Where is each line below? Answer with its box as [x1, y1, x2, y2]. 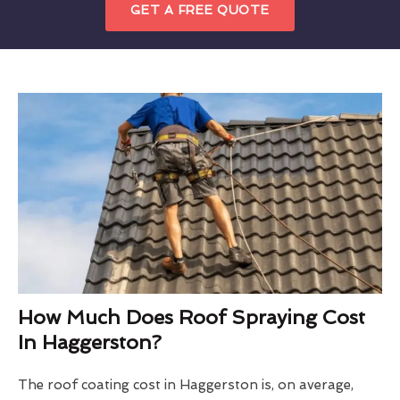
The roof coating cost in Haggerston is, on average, [18, 377, 354, 394]
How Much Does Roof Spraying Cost [18, 305, 365, 329]
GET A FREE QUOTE [130, 2, 270, 17]
